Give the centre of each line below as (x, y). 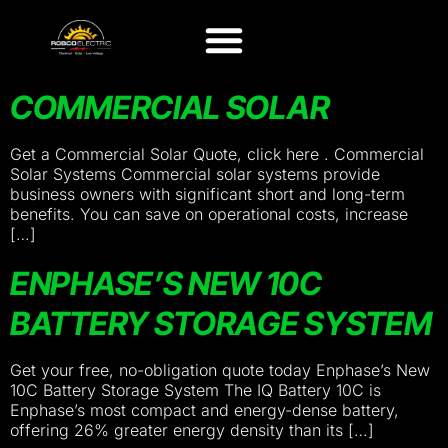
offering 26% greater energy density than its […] (192, 430)
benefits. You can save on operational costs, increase (209, 214)
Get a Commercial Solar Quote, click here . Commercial (217, 154)
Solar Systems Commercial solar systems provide (195, 174)
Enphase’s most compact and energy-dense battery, (204, 410)
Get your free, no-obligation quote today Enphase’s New (220, 370)
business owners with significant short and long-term (207, 194)
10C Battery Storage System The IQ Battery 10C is (195, 390)
